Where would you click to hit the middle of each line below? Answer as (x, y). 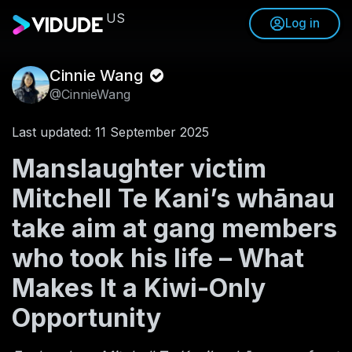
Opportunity (86, 318)
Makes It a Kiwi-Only (139, 288)
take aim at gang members (174, 228)
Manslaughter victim (139, 169)
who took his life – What (158, 258)
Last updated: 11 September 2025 (110, 132)
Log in (302, 23)
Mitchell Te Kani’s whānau (173, 198)
